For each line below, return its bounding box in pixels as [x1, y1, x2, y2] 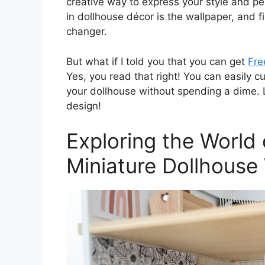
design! [66, 99, 101, 112]
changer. [66, 25, 107, 37]
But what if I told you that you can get [66, 55, 248, 67]
